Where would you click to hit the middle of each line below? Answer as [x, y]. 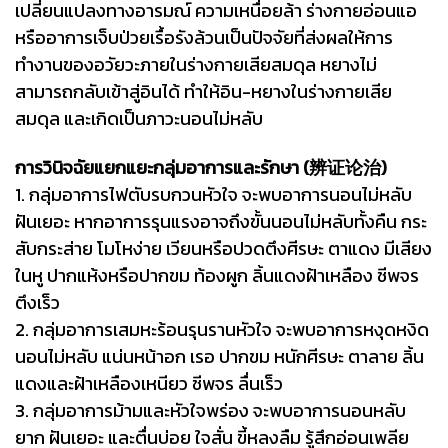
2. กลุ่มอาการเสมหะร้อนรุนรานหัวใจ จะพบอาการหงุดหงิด [222, 329]
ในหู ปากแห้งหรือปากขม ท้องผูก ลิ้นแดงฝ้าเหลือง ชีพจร [217, 275]
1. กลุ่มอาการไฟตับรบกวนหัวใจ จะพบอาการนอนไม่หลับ [213, 194]
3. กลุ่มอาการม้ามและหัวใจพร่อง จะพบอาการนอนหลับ [210, 410]
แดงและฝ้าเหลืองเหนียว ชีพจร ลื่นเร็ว [149, 383]
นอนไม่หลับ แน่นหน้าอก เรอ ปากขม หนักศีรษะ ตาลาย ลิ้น [219, 356]
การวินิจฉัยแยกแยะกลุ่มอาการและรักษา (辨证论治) [201, 167]
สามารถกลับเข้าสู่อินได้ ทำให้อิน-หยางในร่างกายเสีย [203, 91]
